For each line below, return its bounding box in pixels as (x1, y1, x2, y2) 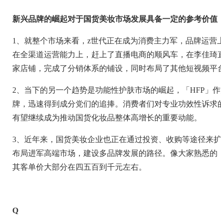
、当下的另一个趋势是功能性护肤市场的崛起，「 (16, 85, 190, 94)
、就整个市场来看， (16, 36, 87, 45)
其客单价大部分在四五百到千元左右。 (12, 162, 147, 171)
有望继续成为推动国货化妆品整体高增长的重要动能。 (12, 113, 202, 122)
